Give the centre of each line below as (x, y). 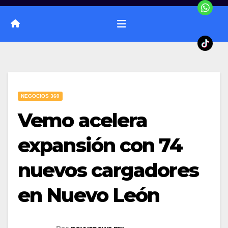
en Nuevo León (89, 195)
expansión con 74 (100, 145)
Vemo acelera (83, 120)
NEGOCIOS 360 (40, 96)
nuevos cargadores (108, 170)
